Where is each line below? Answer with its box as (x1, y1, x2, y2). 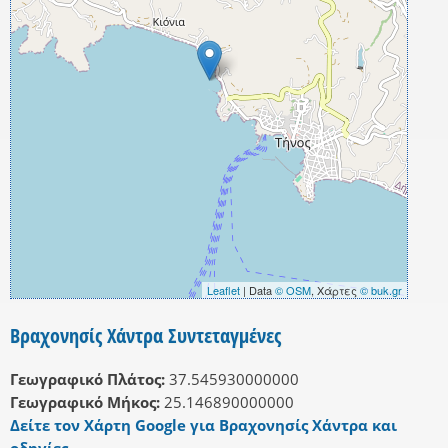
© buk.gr (360, 282, 402, 299)
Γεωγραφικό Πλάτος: (10, 369, 165, 390)
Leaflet (207, 282, 240, 299)
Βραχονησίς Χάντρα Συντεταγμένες (10, 322, 281, 350)
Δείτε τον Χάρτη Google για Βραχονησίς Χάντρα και (10, 415, 397, 436)
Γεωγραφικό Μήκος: (10, 392, 160, 413)
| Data (240, 282, 275, 299)
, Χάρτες (311, 282, 360, 299)
